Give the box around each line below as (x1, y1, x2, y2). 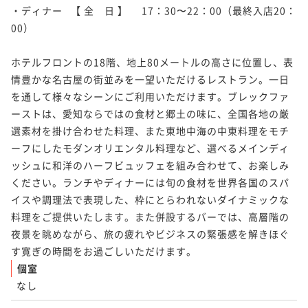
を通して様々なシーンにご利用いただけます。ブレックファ (11, 89, 289, 103)
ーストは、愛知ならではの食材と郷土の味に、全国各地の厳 (11, 106, 289, 120)
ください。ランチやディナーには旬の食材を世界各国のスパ (11, 175, 289, 189)
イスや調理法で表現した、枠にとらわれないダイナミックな (11, 192, 289, 206)
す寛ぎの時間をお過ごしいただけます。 (11, 243, 197, 258)
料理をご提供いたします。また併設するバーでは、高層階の (11, 209, 289, 223)
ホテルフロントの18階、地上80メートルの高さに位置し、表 (11, 54, 294, 69)
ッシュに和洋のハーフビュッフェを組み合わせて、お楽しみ (11, 157, 289, 172)
